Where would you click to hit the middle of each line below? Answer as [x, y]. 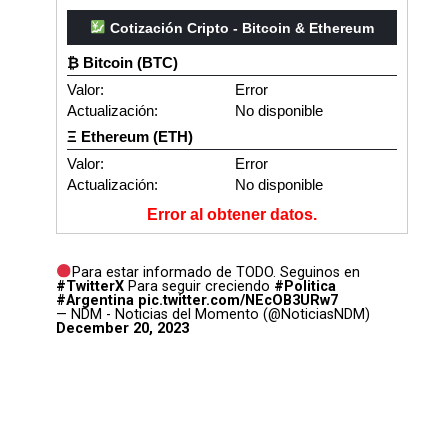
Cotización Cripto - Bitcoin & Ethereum [240, 27]
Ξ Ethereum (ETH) [130, 136]
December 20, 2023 [122, 328]
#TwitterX [90, 286]
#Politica [305, 286]
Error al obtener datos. [232, 214]
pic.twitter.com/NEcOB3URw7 [238, 300]
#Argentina [95, 300]
